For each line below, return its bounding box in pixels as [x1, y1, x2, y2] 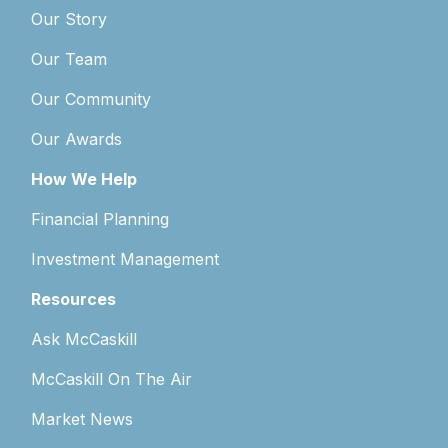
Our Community [31, 88, 152, 109]
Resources [31, 288, 117, 309]
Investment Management [31, 248, 220, 269]
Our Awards [31, 128, 123, 149]
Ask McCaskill [31, 328, 138, 349]
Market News [31, 408, 134, 429]
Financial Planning [31, 208, 170, 229]
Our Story [31, 8, 108, 29]
